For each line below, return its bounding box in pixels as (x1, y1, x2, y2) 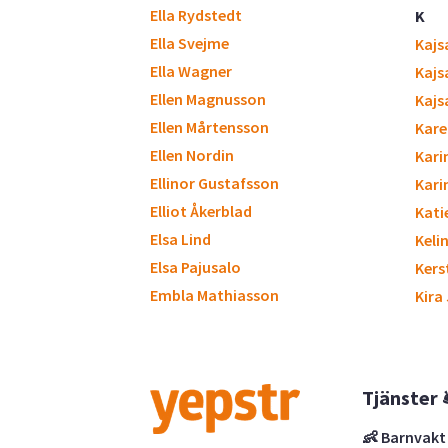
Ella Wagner (150, 61, 232, 81)
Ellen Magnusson (150, 89, 266, 109)
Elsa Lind (150, 229, 211, 249)
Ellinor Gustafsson (150, 173, 279, 193)
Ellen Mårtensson (150, 117, 269, 137)
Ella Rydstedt (150, 5, 242, 25)
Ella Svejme (150, 33, 229, 53)
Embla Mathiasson (150, 285, 279, 305)
